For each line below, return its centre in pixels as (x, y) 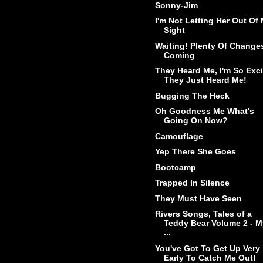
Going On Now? (195, 121)
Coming (179, 55)
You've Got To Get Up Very (207, 248)
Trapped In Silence (192, 183)
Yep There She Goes (195, 152)
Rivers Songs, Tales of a (203, 214)
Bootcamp (175, 167)
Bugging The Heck (192, 95)
